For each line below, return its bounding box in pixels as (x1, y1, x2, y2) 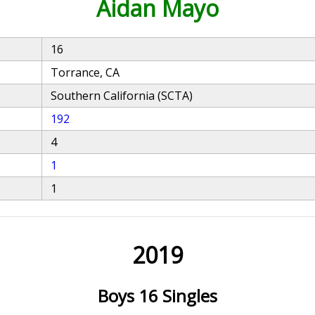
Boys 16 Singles (97, 284, 217, 307)
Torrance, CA (51, 65, 120, 80)
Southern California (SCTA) (51, 88, 193, 103)
